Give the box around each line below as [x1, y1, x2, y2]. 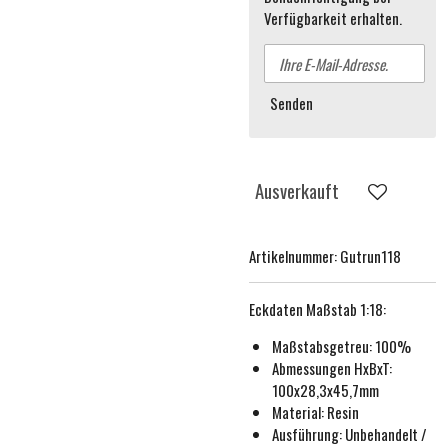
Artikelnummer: [249, 244, 337, 267]
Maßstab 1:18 [306, 297, 383, 320]
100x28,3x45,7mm [271, 378, 379, 401]
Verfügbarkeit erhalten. [264, 6, 402, 29]
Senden [270, 91, 313, 114]
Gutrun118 [340, 244, 401, 267]
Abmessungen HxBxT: [271, 356, 392, 379]
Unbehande [344, 422, 409, 445]
